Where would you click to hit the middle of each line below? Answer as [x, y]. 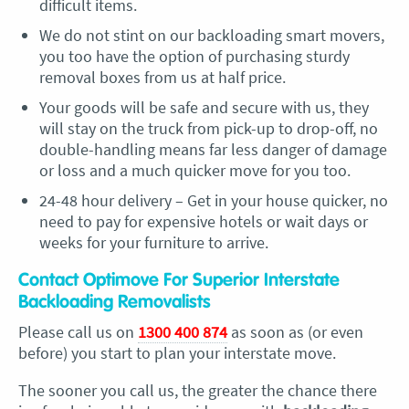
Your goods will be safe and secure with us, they [204, 107]
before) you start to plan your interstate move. [177, 353]
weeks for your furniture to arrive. [153, 242]
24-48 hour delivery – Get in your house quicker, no [213, 200]
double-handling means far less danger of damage [213, 149]
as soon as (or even [295, 332]
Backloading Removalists [115, 302]
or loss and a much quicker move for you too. [194, 170]
